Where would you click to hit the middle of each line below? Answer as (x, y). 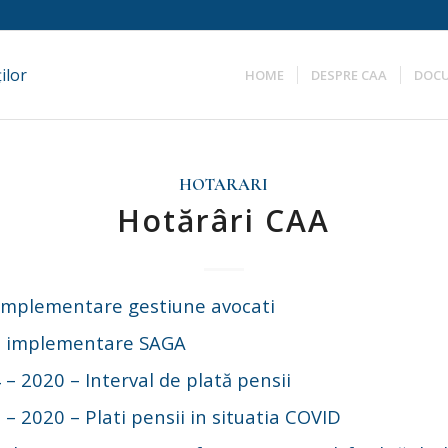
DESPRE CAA (349, 75)
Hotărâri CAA (224, 220)
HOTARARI (224, 185)
